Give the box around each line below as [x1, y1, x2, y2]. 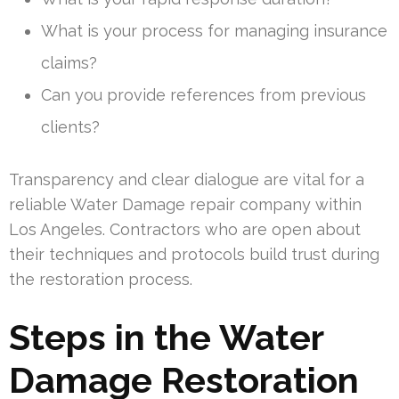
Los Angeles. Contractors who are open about [9, 220, 361, 240]
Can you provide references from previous [41, 85, 366, 105]
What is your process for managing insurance [41, 21, 387, 41]
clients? [41, 118, 100, 137]
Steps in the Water [9, 316, 323, 359]
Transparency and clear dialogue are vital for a [9, 170, 364, 190]
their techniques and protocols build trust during [9, 245, 379, 265]
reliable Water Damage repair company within [9, 195, 362, 215]
